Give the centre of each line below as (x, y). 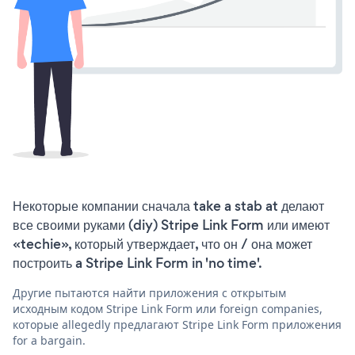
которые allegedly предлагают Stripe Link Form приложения (177, 324)
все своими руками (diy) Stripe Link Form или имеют (171, 225)
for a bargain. (49, 340)
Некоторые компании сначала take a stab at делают (168, 206)
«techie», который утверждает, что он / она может (162, 244)
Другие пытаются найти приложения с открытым (149, 292)
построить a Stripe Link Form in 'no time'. (137, 263)
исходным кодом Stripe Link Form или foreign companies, (168, 308)
